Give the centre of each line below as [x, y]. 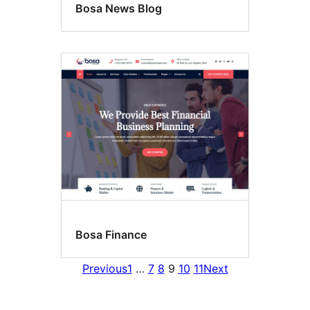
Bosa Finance [111, 234]
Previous [104, 269]
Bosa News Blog [119, 9]
